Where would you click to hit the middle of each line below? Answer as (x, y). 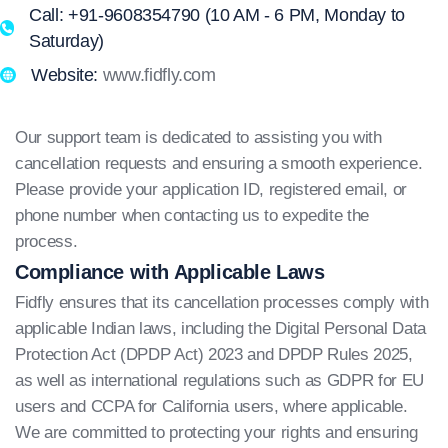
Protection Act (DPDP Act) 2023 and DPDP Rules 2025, (214, 354)
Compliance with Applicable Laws (170, 272)
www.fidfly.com (159, 75)
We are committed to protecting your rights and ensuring (216, 432)
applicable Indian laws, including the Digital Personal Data (220, 328)
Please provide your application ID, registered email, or (211, 189)
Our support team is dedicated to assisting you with (198, 137)
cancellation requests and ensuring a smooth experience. (219, 163)
